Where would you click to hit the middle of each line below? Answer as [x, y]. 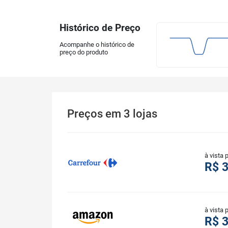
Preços [86, 114]
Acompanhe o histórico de [97, 45]
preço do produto [84, 52]
